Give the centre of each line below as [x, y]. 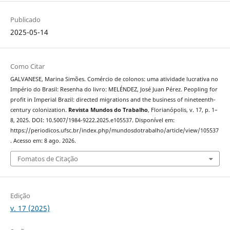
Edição [20, 195]
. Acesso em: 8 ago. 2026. [43, 140]
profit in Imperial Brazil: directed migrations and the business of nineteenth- [113, 99]
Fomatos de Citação [47, 159]
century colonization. [39, 110]
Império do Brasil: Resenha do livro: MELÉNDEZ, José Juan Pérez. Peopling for [114, 89]
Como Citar [27, 66]
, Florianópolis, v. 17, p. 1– [183, 110]
